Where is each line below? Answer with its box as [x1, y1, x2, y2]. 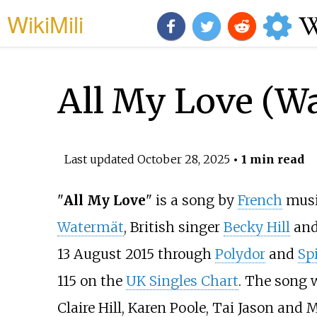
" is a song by [145, 192, 238, 209]
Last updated [64, 151, 137, 166]
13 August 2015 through [57, 246, 215, 263]
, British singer [123, 219, 224, 236]
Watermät [57, 219, 124, 236]
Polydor [214, 246, 265, 263]
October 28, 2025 [137, 151, 230, 166]
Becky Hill [223, 219, 290, 236]
